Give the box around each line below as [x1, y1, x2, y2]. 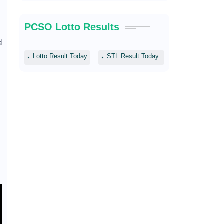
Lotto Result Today [32, 52, 87, 60]
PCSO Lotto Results [24, 21, 119, 32]
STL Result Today [106, 52, 159, 60]
